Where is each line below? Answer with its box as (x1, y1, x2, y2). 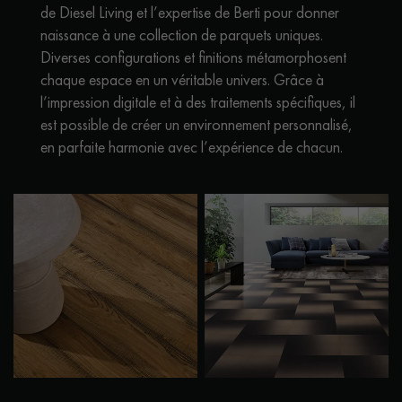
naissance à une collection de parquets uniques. (40, 23, 323, 45)
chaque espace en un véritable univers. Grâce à (40, 68, 324, 90)
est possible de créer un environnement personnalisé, (40, 113, 353, 135)
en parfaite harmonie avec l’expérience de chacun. (40, 135, 343, 157)
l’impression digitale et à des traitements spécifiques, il (40, 91, 355, 112)
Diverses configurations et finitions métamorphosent (40, 46, 346, 67)
